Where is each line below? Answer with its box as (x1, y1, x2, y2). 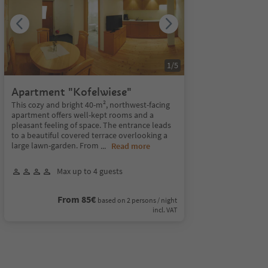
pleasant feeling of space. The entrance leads (11, 120, 171, 130)
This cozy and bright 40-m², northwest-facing (11, 99, 170, 110)
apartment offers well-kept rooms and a (11, 109, 154, 120)
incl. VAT (152, 205, 177, 214)
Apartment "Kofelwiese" (11, 85, 132, 99)
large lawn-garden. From (11, 140, 100, 151)
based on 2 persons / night (97, 196, 177, 205)
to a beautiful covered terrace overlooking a (11, 130, 167, 141)
